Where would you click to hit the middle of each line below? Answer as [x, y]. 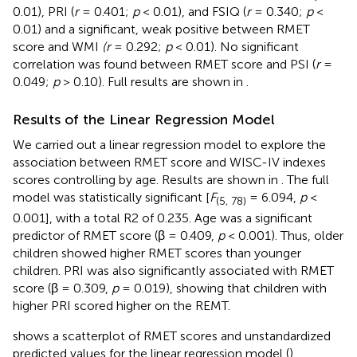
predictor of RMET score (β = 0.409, [115, 235]
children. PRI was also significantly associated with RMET [173, 270]
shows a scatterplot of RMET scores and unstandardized [172, 335]
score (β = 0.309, [62, 288]
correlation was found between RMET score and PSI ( [164, 64]
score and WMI [57, 46]
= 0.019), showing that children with [223, 288]
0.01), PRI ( [43, 11]
